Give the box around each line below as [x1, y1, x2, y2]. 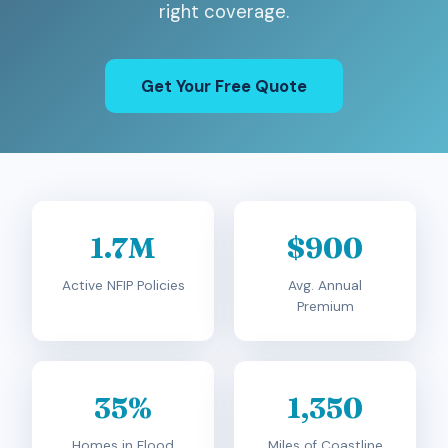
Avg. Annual [288, 277, 362, 294]
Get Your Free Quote [141, 75, 307, 97]
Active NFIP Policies [61, 277, 185, 294]
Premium [296, 298, 354, 315]
